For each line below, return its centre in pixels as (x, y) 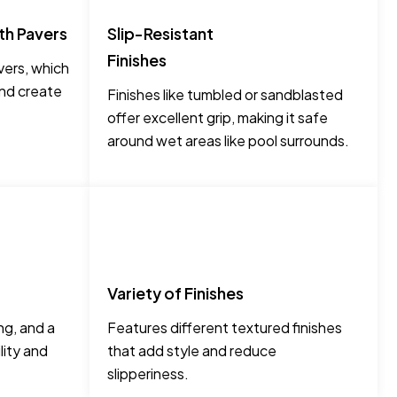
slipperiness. (148, 374)
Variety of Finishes (175, 293)
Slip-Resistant (160, 34)
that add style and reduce (192, 351)
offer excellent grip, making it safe (218, 118)
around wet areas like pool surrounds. (228, 141)
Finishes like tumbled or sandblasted (225, 95)
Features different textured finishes (225, 328)
